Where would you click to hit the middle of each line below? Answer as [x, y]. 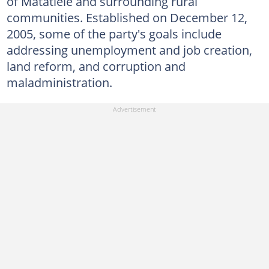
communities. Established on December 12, [127, 17]
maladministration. [59, 82]
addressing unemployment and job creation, [129, 50]
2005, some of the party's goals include [114, 33]
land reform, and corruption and [96, 66]
